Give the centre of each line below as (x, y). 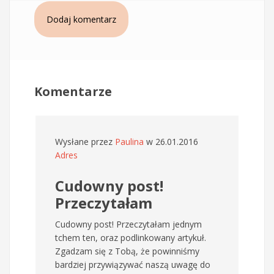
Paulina (129, 141)
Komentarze (73, 91)
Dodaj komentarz (81, 19)
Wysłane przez (85, 141)
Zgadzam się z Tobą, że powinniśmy (127, 251)
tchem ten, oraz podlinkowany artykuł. (131, 237)
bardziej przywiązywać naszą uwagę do (133, 264)
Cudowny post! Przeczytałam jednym (128, 224)
